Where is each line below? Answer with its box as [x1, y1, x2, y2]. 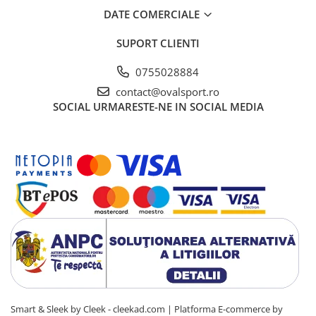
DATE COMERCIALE [103, 6, 202, 21]
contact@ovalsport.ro [112, 84, 219, 99]
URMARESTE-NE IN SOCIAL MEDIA [92, 99, 264, 114]
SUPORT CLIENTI [116, 35, 200, 50]
